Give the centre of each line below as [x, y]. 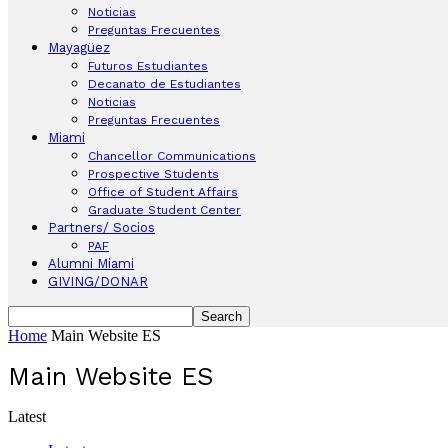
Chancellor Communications [172, 156]
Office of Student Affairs [163, 192]
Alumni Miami [91, 263]
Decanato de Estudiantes [164, 84]
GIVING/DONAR [98, 281]
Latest [27, 416]
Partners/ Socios [101, 227]
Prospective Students [153, 174]
